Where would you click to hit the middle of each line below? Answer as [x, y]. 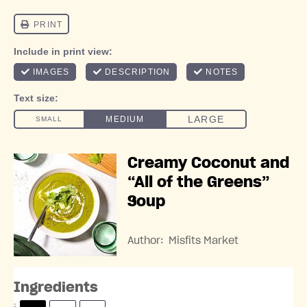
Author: [146, 241]
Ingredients [56, 287]
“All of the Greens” [199, 182]
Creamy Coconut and [208, 163]
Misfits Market [204, 241]
